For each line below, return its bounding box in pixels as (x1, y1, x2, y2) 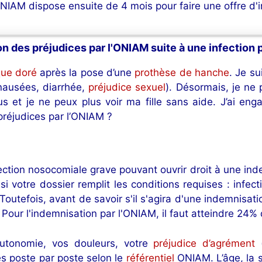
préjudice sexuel (88, 81, 166, 93)
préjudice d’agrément (153, 237, 256, 249)
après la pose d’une (36, 66, 135, 78)
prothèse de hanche (135, 66, 229, 78)
